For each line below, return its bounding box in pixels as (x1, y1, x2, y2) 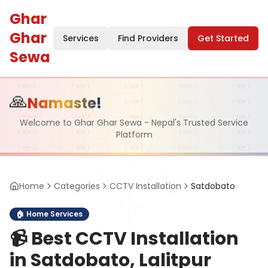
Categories (54, 180, 100, 192)
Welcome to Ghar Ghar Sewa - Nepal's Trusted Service (20, 117, 248, 129)
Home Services (26, 209, 83, 219)
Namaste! (28, 93, 102, 113)
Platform (115, 129, 153, 141)
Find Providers (118, 32, 178, 44)
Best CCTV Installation (31, 226, 239, 251)
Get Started (197, 32, 249, 44)
